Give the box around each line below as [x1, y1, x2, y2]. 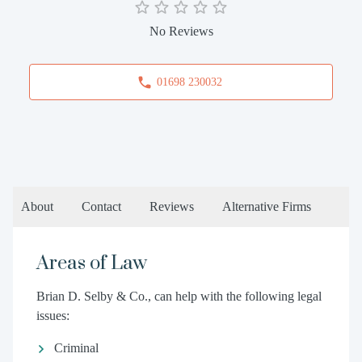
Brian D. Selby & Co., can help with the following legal [36, 289, 322, 303]
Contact [82, 200, 121, 213]
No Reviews [149, 24, 213, 38]
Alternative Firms [222, 200, 311, 213]
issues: [36, 309, 69, 322]
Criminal [53, 341, 99, 355]
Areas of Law [36, 251, 147, 276]
